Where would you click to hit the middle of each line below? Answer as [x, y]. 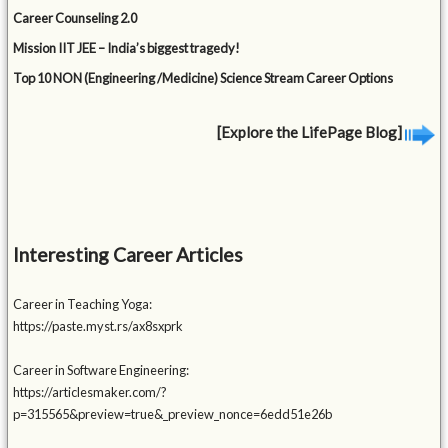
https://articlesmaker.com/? [90, 392]
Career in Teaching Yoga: [83, 304]
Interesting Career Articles [128, 255]
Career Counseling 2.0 [75, 18]
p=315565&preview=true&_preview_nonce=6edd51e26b [173, 414]
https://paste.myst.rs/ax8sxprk [98, 326]
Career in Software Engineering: [101, 370]
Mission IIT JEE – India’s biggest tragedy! [127, 48]
